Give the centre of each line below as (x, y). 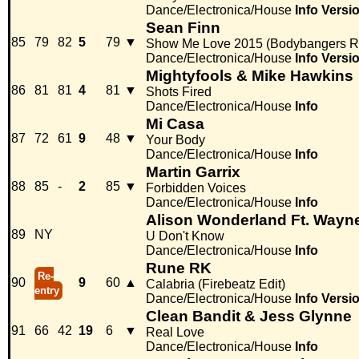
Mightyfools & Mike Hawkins (250, 76)
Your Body (175, 140)
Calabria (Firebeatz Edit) (216, 284)
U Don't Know (185, 236)
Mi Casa (175, 124)
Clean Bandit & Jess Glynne (249, 317)
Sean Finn (183, 28)
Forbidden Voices (196, 188)
